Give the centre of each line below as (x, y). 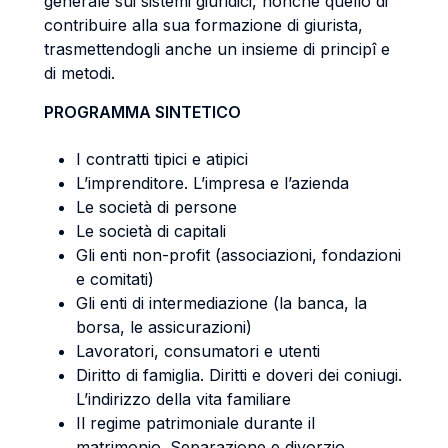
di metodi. (79, 73)
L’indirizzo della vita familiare (183, 399)
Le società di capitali (151, 231)
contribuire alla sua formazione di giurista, (203, 25)
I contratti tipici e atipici (162, 159)
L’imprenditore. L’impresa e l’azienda (215, 183)
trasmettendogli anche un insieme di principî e (217, 49)
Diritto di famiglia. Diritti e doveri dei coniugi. (239, 375)
